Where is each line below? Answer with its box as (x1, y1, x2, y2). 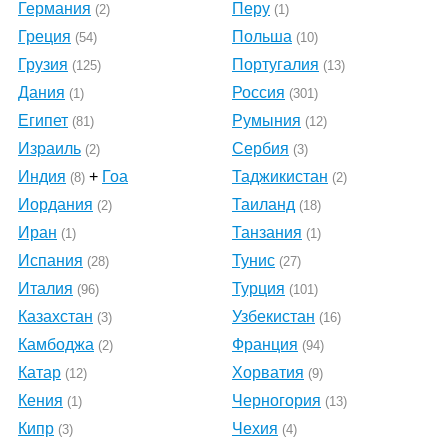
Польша (232, 28, 292, 45)
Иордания (18, 196, 93, 213)
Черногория (232, 392, 321, 409)
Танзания (232, 224, 302, 241)
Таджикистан (232, 168, 328, 185)
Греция (18, 28, 71, 45)
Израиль (18, 140, 81, 157)
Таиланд (232, 196, 295, 213)
